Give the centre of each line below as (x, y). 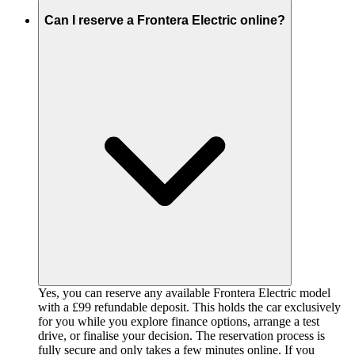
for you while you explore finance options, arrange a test (179, 321)
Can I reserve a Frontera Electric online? (165, 20)
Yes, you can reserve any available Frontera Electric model (184, 292)
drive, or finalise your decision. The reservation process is (181, 335)
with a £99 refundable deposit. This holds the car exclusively (189, 307)
